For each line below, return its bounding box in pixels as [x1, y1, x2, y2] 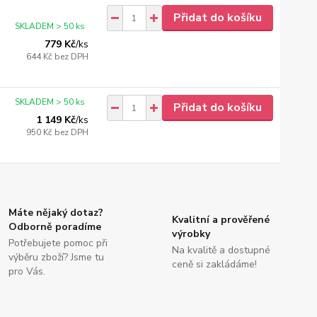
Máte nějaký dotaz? [8, 206, 104, 219]
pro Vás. [8, 265, 46, 278]
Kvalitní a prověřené [171, 213, 270, 226]
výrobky [171, 227, 210, 241]
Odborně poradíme [8, 220, 102, 234]
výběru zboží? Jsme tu [8, 250, 105, 264]
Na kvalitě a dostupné [171, 243, 270, 257]
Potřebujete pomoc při [8, 236, 108, 250]
